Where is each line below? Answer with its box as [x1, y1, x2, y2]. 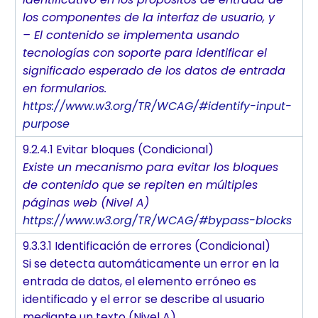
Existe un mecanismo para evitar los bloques [23, 159, 278, 176]
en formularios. [23, 80, 106, 97]
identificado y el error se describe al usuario [23, 291, 265, 308]
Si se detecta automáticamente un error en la [23, 256, 279, 273]
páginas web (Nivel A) [23, 194, 149, 212]
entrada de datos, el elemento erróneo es [23, 273, 256, 290]
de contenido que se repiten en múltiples [23, 177, 258, 194]
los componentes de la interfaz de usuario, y [23, 9, 275, 26]
